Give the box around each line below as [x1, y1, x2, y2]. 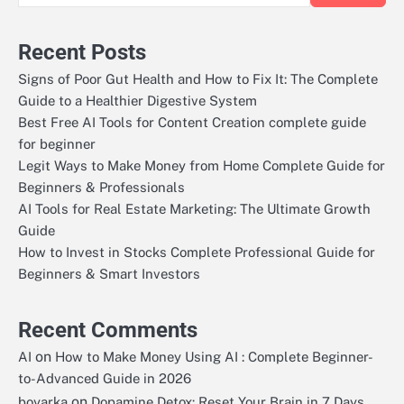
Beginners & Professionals [18, 179, 185, 196]
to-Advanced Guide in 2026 [18, 371, 191, 387]
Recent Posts [18, 40, 146, 66]
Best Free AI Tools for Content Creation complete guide [18, 115, 366, 131]
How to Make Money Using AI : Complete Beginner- [55, 349, 373, 365]
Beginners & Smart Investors [18, 266, 200, 282]
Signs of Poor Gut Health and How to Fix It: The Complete [18, 71, 378, 87]
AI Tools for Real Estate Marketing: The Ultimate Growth [18, 201, 371, 217]
